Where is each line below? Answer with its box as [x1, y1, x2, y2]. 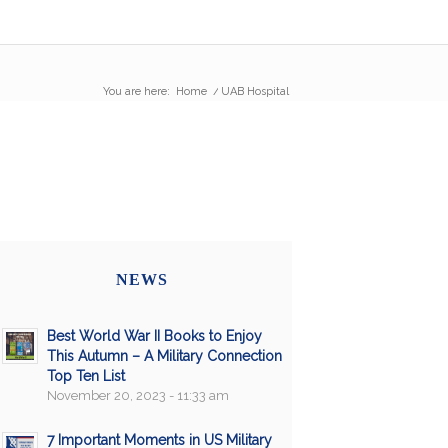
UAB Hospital [220, 85, 289, 99]
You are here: [102, 85, 170, 99]
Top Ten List [46, 367, 125, 384]
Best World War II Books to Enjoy [46, 327, 262, 344]
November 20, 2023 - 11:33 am [46, 387, 229, 403]
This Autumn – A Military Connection [46, 347, 282, 364]
